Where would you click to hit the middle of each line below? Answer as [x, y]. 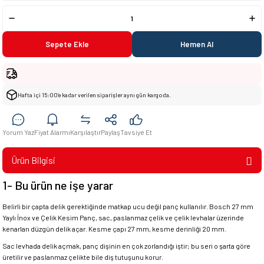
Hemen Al [197, 44]
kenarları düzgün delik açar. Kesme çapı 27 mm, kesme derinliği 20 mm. [114, 229]
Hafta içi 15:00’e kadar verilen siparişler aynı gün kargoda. [94, 95]
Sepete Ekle [67, 44]
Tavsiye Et [136, 132]
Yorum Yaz [18, 132]
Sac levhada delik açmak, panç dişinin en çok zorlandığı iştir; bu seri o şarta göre [126, 246]
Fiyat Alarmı [52, 132]
